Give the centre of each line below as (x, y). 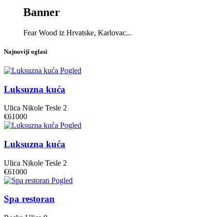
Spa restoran (29, 199)
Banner (42, 12)
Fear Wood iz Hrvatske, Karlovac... (77, 32)
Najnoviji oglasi (26, 51)
